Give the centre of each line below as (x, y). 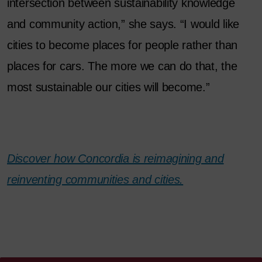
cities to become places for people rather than (123, 45)
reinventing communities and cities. (95, 180)
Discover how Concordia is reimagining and (116, 159)
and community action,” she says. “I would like (123, 24)
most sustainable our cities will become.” (108, 87)
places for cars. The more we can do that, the (122, 66)
